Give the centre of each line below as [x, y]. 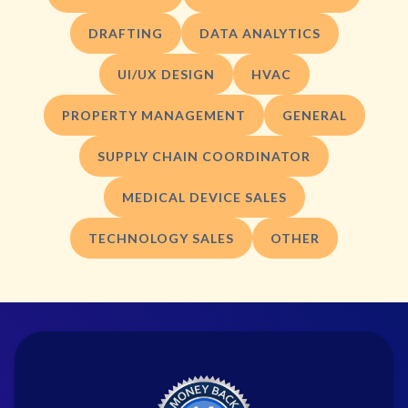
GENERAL [314, 115]
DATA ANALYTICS [260, 33]
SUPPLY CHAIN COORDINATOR [204, 156]
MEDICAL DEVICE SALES [204, 197]
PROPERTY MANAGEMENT [153, 115]
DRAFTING [125, 33]
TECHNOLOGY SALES [161, 238]
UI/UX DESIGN [166, 74]
